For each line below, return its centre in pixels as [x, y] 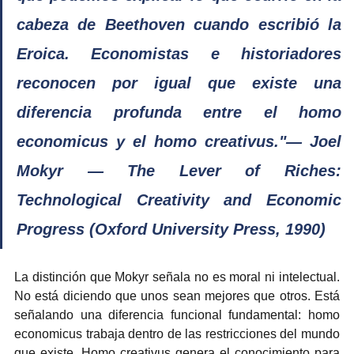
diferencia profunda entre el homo [179, 112]
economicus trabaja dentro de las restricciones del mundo [177, 333]
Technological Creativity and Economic [179, 200]
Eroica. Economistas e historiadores [179, 53]
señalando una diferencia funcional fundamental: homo [177, 314]
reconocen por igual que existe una [179, 83]
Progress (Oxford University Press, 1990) [171, 229]
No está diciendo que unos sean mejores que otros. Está [177, 296]
